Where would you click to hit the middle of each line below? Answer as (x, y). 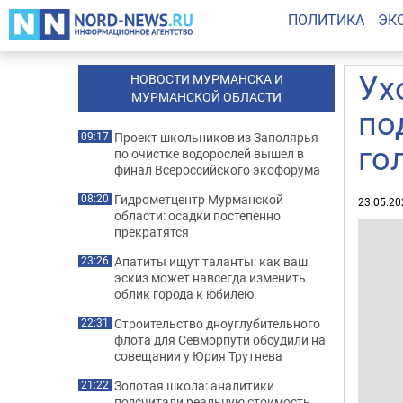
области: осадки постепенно (197, 215)
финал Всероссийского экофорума (217, 170)
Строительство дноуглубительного (217, 323)
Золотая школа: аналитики (194, 385)
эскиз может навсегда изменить (210, 278)
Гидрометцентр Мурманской (199, 199)
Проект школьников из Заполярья (216, 137)
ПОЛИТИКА (326, 20)
